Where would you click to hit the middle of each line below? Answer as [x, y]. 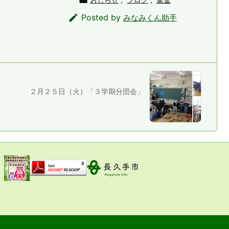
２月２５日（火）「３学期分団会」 [87, 91]
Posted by [102, 17]
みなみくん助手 [150, 17]
